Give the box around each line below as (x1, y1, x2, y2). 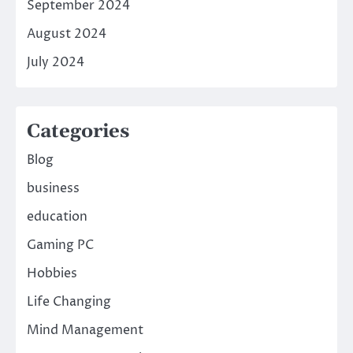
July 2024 (27, 54, 84, 72)
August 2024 (27, 25, 106, 43)
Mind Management (27, 321, 143, 340)
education (27, 208, 87, 226)
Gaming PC (27, 236, 94, 255)
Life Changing (27, 293, 111, 311)
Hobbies (27, 265, 77, 283)
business (27, 180, 80, 198)
